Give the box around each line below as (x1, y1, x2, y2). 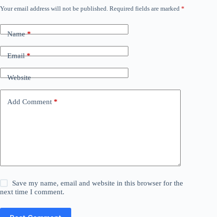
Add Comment (7, 97, 52, 106)
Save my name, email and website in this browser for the (12, 179, 184, 187)
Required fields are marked (109, 5, 181, 12)
